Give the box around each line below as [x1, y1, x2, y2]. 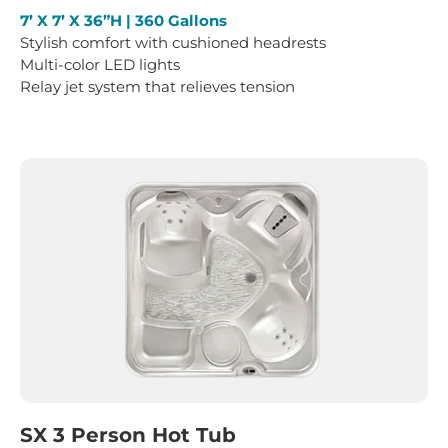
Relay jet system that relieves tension [20, 77, 295, 97]
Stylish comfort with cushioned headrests [20, 33, 326, 53]
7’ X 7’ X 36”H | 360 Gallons [20, 11, 227, 31]
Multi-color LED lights [20, 55, 180, 75]
